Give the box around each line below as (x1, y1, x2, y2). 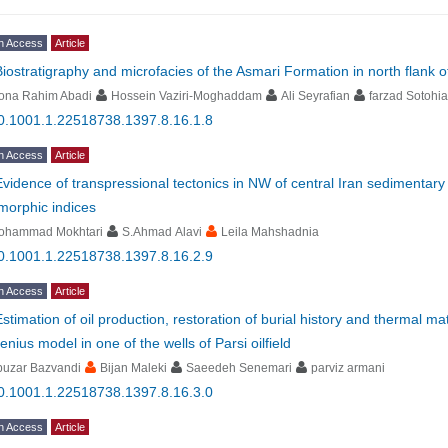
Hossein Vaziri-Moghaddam (111, 89, 262, 103)
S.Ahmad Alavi (122, 225, 202, 239)
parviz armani (311, 361, 385, 375)
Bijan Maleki (100, 361, 167, 375)
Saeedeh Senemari (186, 361, 292, 375)
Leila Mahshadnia (221, 225, 319, 239)
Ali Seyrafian (281, 89, 350, 103)
